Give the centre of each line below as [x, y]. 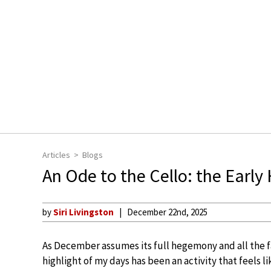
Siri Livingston [83, 212]
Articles [56, 155]
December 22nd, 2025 [167, 212]
